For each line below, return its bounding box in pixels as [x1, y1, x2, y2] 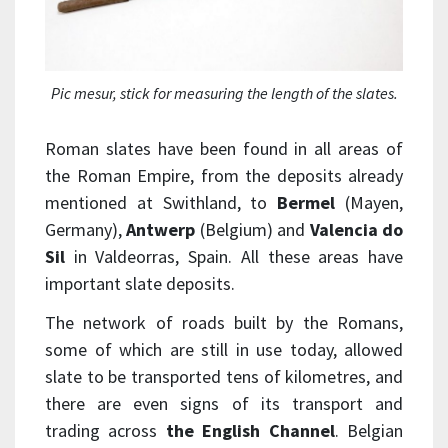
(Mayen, [335, 191, 404, 215]
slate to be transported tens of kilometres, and [45, 365, 403, 389]
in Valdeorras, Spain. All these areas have [65, 245, 403, 269]
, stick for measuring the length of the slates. [112, 83, 398, 104]
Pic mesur [50, 83, 113, 104]
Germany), [45, 218, 127, 242]
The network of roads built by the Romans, [45, 311, 403, 335]
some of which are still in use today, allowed [45, 338, 403, 362]
